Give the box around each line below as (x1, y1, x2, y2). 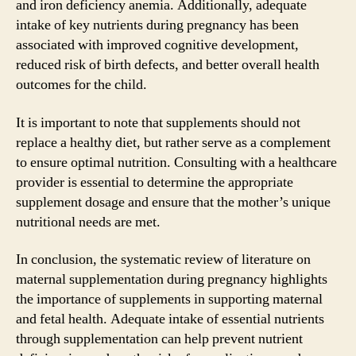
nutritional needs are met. (16, 212, 161, 231)
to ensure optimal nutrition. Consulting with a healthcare (16, 153, 337, 172)
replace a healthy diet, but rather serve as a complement (16, 133, 331, 152)
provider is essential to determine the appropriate (16, 172, 293, 192)
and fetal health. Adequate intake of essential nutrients (16, 310, 324, 328)
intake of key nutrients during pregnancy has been (16, 16, 299, 34)
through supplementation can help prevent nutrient (16, 330, 303, 348)
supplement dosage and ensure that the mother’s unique (16, 192, 331, 211)
